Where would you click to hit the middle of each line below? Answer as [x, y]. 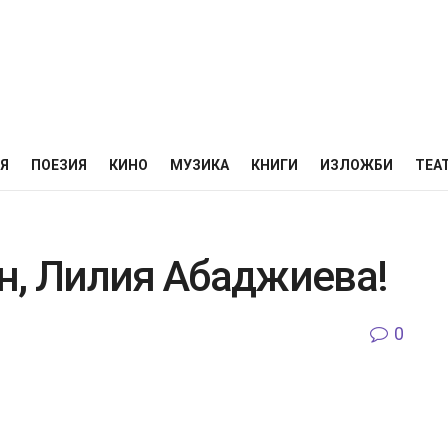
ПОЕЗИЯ [59, 165]
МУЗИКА [199, 165]
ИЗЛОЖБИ [356, 165]
